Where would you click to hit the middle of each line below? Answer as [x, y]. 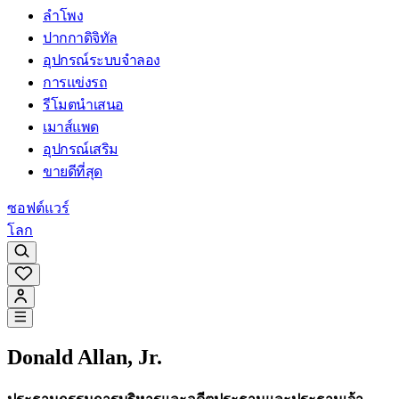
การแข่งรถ [75, 82]
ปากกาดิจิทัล [80, 37]
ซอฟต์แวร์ [38, 208]
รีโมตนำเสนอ [83, 104]
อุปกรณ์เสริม [81, 149]
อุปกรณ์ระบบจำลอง [102, 60]
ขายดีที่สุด [73, 171]
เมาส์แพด [71, 126]
